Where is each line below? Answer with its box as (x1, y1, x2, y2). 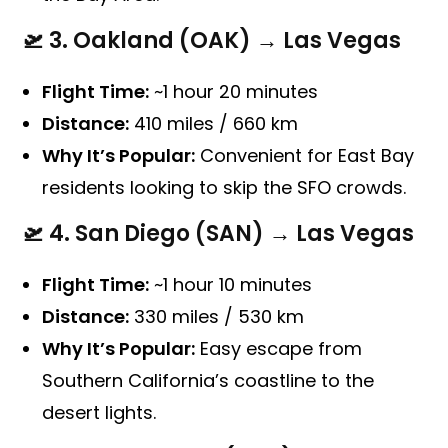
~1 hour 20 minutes (149, 79, 319, 105)
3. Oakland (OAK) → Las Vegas (49, 25, 402, 57)
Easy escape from (195, 336, 363, 362)
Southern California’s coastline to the (42, 368, 375, 394)
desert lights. (42, 400, 157, 426)
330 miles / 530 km (129, 304, 305, 330)
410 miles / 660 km (129, 111, 299, 137)
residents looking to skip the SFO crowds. (42, 175, 407, 201)
